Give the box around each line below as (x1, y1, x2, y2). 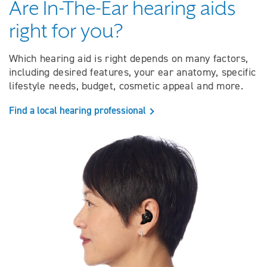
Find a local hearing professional (9, 103, 146, 117)
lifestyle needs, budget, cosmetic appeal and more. (9, 79, 243, 92)
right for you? (9, 19, 123, 42)
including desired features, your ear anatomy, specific (9, 65, 256, 79)
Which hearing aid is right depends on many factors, (9, 51, 249, 65)
